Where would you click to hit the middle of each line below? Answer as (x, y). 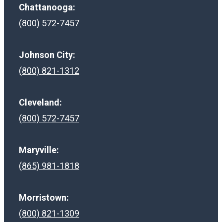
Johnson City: (47, 55)
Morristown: (44, 197)
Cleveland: (40, 102)
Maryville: (39, 150)
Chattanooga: (47, 7)
